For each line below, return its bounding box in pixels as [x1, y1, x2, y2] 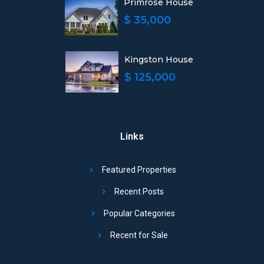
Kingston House [124, 54, 193, 65]
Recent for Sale [110, 230, 169, 240]
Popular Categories [103, 209, 175, 218]
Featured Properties [102, 165, 177, 174]
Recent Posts [114, 187, 164, 196]
